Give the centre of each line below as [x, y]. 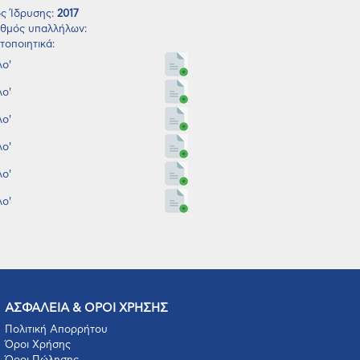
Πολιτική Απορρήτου [56, 329]
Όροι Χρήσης [38, 345]
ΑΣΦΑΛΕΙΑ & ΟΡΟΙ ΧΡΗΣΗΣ [86, 308]
